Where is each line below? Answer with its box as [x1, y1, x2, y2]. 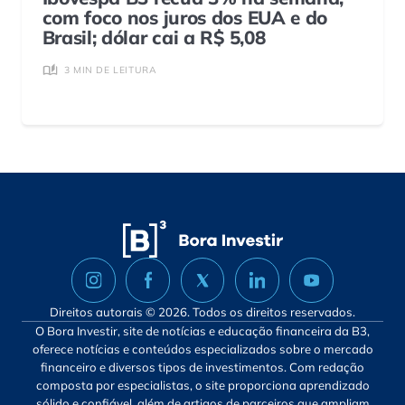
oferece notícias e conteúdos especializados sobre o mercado [32, 341, 373, 356]
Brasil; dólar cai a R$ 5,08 [42, 24, 266, 49]
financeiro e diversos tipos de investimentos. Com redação [41, 359, 364, 374]
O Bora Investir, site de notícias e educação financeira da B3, [35, 323, 370, 338]
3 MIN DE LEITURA [63, 64, 157, 77]
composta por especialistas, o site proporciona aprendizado [35, 377, 370, 392]
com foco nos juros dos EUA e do [42, 5, 328, 29]
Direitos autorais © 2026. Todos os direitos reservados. [50, 304, 355, 319]
